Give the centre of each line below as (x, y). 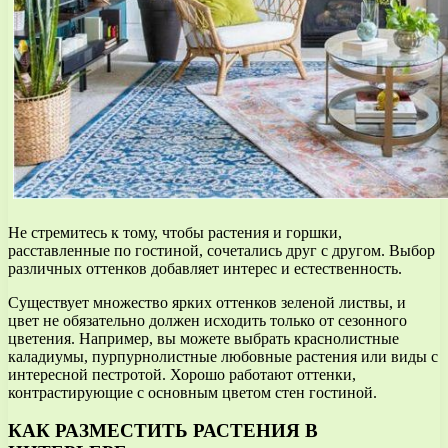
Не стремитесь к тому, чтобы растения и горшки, (175, 232)
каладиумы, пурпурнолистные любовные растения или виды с (223, 356)
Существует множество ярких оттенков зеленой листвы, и (207, 302)
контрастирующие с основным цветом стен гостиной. (192, 392)
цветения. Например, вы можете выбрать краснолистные (203, 338)
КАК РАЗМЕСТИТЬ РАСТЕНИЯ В (163, 431)
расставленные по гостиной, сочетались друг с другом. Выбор (221, 250)
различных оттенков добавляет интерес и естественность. (205, 268)
